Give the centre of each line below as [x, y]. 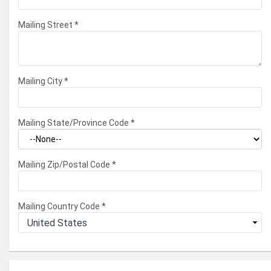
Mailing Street [46, 25]
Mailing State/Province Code [74, 123]
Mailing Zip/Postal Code [65, 165]
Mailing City [41, 81]
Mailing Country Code [60, 206]
